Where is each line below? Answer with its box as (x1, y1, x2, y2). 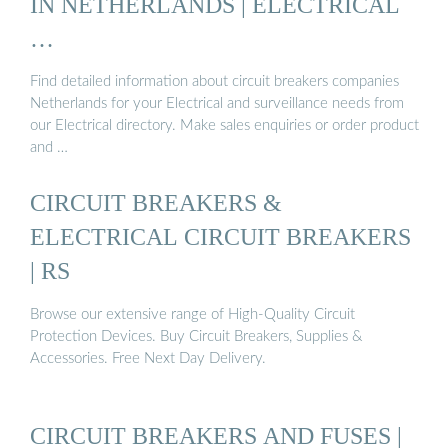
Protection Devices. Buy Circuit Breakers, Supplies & (30, 328, 362, 344)
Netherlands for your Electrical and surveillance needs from (30, 96, 404, 112)
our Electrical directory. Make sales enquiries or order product (30, 118, 419, 134)
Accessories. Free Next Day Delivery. (30, 350, 266, 366)
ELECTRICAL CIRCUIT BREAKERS (30, 223, 411, 251)
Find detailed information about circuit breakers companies (30, 74, 399, 90)
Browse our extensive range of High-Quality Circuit (30, 306, 355, 322)
